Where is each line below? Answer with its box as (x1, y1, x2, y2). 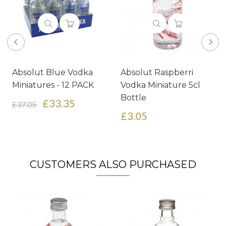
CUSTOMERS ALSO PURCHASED (29, 158, 196, 171)
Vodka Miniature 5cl (120, 80, 200, 90)
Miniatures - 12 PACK (12, 80, 94, 90)
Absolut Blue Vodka (12, 68, 93, 77)
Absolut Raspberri (120, 68, 193, 77)
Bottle (120, 93, 146, 102)
